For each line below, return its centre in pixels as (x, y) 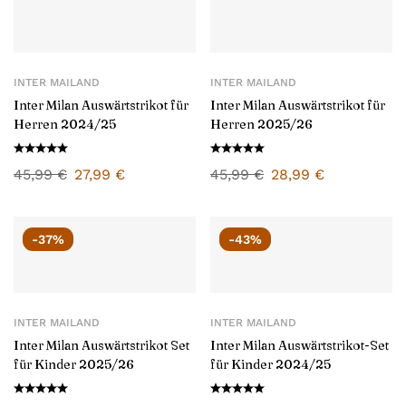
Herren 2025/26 (261, 124)
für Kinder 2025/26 (74, 364)
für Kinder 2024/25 (271, 364)
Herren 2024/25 (65, 124)
